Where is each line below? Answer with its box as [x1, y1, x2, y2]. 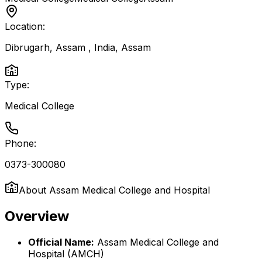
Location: [5, 20, 45, 32]
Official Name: [28, 236, 94, 248]
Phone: [5, 137, 36, 149]
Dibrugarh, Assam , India [5, 42, 115, 53]
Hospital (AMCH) [28, 247, 104, 260]
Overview [5, 207, 69, 225]
